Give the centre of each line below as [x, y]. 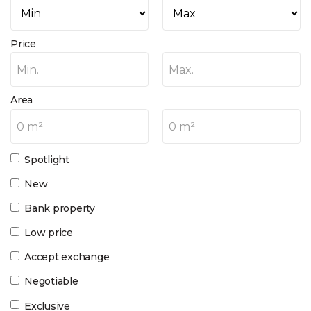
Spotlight [47, 159]
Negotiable [51, 281]
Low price [49, 233]
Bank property [60, 208]
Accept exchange [67, 257]
